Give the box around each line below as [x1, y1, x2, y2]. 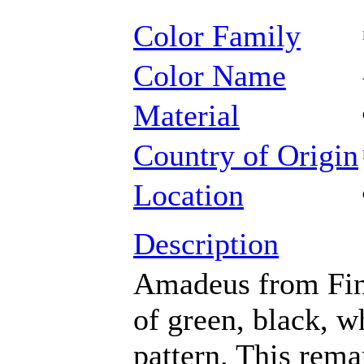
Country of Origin [133, 138, 358, 172]
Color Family [133, 19, 301, 53]
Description [133, 227, 279, 261]
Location [133, 178, 244, 212]
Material [133, 98, 240, 132]
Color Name [133, 58, 286, 93]
